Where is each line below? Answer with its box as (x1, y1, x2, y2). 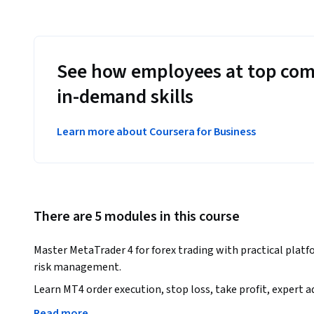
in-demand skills (57, 83, 194, 111)
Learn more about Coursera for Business (57, 124, 257, 140)
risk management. (34, 259, 121, 275)
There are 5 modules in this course (34, 207, 240, 227)
